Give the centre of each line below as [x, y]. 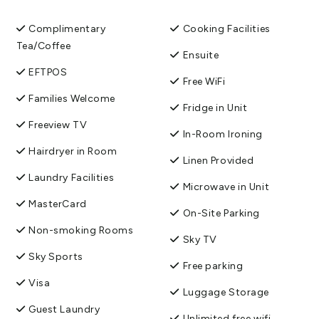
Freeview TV [58, 125]
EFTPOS [48, 72]
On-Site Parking [221, 213]
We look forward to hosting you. [84, 10]
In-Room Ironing [223, 134]
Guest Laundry [64, 309]
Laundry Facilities [72, 177]
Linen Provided [218, 160]
